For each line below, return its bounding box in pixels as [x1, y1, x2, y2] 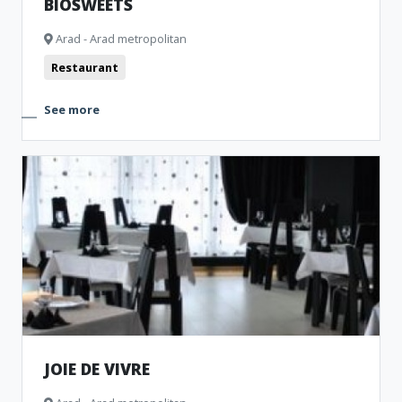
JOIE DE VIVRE [44, 358, 150, 380]
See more [44, 101, 100, 118]
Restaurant [51, 59, 118, 75]
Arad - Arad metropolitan [53, 31, 187, 47]
